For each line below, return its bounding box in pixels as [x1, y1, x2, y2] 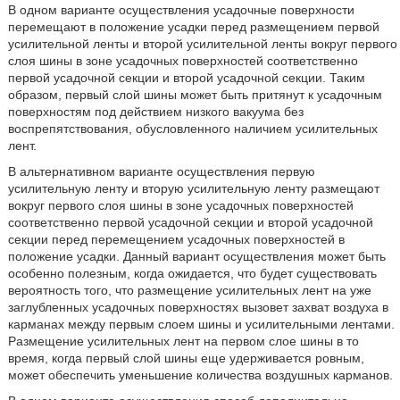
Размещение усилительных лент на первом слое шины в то [7, 334, 359, 348]
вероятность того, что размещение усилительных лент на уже [7, 283, 371, 297]
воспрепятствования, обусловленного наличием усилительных [7, 121, 378, 136]
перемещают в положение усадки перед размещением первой [7, 20, 379, 34]
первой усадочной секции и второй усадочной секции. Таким [7, 71, 365, 85]
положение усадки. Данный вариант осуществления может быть [7, 249, 386, 263]
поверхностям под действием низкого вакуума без [7, 104, 304, 119]
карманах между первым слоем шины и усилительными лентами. [7, 317, 395, 331]
